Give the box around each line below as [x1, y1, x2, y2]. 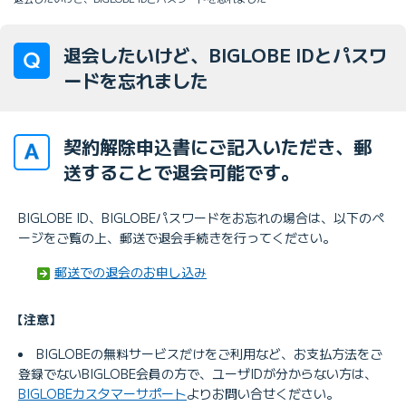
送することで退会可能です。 [63, 158, 299, 185]
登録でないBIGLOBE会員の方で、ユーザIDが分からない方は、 [18, 363, 377, 382]
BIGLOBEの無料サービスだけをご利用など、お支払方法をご [36, 343, 382, 362]
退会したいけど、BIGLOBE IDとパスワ [63, 41, 387, 68]
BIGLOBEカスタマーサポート [18, 383, 187, 402]
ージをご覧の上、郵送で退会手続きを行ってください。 [18, 227, 335, 246]
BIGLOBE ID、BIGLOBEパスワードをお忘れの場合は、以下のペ [18, 208, 384, 227]
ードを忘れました [63, 66, 208, 93]
